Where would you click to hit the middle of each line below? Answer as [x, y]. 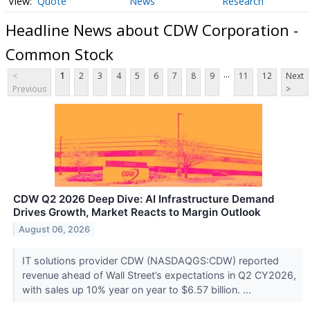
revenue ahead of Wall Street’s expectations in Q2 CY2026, [159, 275]
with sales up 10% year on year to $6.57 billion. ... [138, 290]
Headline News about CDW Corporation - [152, 29]
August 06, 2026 [55, 230]
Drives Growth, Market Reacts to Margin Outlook [137, 212]
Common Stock [60, 54]
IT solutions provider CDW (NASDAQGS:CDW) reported [150, 261]
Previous [29, 89]
